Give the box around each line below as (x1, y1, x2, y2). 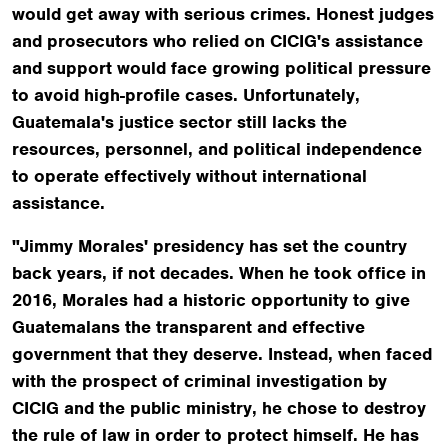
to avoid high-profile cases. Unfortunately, (12, 83, 360, 106)
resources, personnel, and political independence (12, 137, 422, 160)
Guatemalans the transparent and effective (12, 315, 365, 338)
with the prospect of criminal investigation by (12, 369, 387, 392)
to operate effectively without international (12, 164, 367, 187)
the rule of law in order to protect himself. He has (12, 423, 419, 446)
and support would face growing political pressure (12, 56, 431, 79)
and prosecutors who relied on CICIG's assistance (12, 29, 423, 52)
